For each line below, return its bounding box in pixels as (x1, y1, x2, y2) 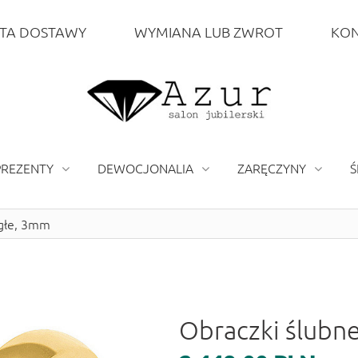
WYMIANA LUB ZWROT (133, 22, 283, 41)
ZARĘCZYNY (237, 159, 306, 177)
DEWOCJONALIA (97, 159, 193, 177)
